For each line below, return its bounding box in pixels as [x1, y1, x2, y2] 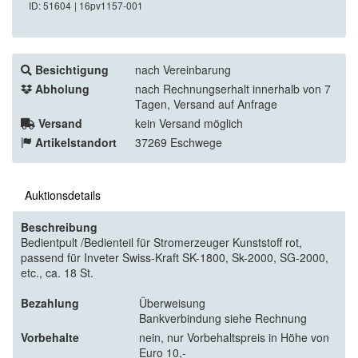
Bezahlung [21, 295, 79, 312]
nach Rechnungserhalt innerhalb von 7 [135, 81, 331, 97]
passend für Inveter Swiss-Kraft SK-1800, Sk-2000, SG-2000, [21, 249, 328, 266]
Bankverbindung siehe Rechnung [139, 310, 307, 327]
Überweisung [139, 295, 205, 312]
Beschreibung [21, 219, 97, 236]
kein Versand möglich [135, 115, 243, 132]
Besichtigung [35, 62, 109, 78]
